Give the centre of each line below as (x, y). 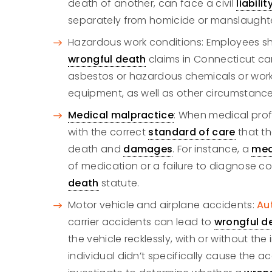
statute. (119, 183)
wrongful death (107, 59)
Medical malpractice (121, 115)
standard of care (192, 132)
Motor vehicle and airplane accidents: (163, 205)
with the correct (108, 132)
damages (148, 149)
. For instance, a (212, 149)
